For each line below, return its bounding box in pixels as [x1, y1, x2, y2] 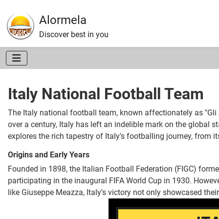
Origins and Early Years [8, 150, 89, 160]
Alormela [39, 13, 87, 27]
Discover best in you [39, 30, 109, 39]
